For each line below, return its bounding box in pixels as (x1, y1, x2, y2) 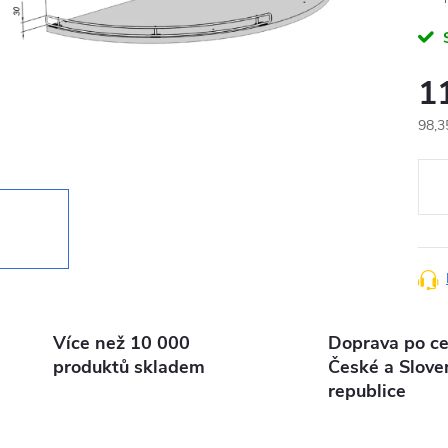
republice (327, 379, 406, 403)
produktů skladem (53, 355, 205, 379)
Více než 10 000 (53, 331, 190, 355)
